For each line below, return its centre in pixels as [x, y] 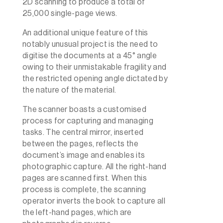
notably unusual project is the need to [90, 44]
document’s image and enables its [84, 155]
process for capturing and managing [88, 121]
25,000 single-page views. [70, 13]
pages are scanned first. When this [85, 178]
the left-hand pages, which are [77, 212]
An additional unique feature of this [85, 33]
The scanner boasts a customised [84, 109]
